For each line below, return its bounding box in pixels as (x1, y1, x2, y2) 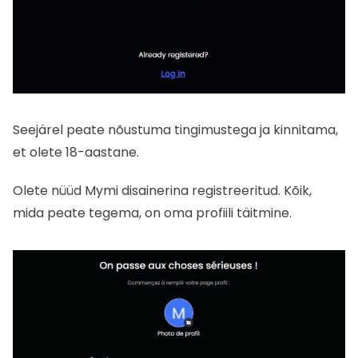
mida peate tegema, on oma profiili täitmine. (13, 203, 292, 222)
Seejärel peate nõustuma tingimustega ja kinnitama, (13, 120, 338, 139)
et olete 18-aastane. (13, 142, 139, 161)
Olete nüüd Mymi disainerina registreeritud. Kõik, (13, 181, 312, 200)
